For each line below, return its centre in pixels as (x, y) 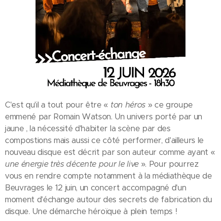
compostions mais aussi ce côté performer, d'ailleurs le (104, 140)
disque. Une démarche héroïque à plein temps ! (91, 211)
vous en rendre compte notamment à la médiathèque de (109, 176)
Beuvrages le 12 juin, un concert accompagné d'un (96, 187)
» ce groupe (170, 105)
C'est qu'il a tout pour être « (57, 105)
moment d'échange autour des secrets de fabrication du (109, 199)
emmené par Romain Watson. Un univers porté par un (104, 116)
